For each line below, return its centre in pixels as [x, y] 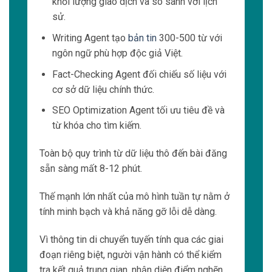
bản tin [142, 38]
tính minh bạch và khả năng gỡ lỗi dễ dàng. [128, 211]
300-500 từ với [189, 38]
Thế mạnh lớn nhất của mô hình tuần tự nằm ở [134, 196]
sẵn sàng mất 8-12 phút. [91, 168]
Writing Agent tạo [90, 38]
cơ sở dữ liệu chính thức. [103, 89]
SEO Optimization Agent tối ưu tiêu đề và [138, 110]
